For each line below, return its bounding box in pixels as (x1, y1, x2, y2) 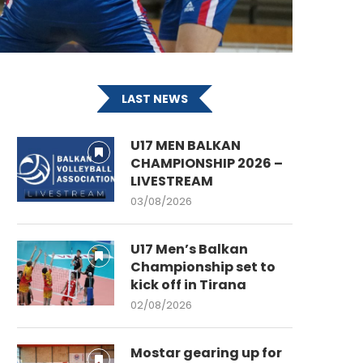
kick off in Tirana (130, 275, 246, 294)
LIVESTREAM (130, 171, 213, 190)
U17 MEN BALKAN (130, 135, 241, 155)
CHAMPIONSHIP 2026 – (130, 153, 283, 173)
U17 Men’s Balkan (130, 239, 248, 258)
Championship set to (130, 257, 275, 276)
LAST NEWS (122, 90, 188, 107)
